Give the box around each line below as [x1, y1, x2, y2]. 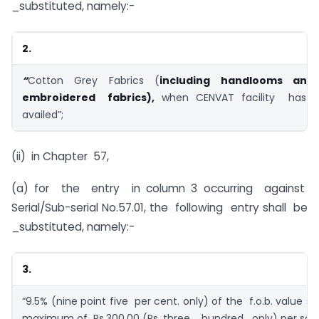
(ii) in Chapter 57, [11, 149, 109, 164]
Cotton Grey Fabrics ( [28, 73, 160, 88]
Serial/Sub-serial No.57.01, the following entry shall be [11, 200, 308, 215]
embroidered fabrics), [22, 90, 155, 105]
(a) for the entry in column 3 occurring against [11, 181, 308, 196]
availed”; [22, 107, 63, 122]
